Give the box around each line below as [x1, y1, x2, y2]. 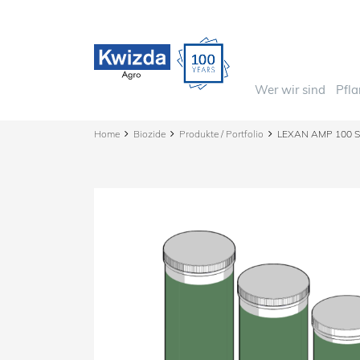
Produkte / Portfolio [179, 128, 264, 140]
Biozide [133, 128, 166, 140]
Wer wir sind [255, 82, 326, 97]
